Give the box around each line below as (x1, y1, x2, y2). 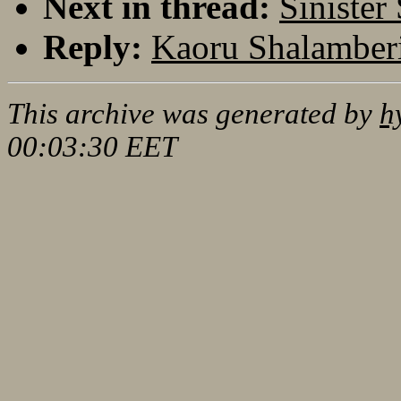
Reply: (43, 27, 142, 66)
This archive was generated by (7, 97, 380, 130)
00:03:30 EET (7, 130, 177, 163)
